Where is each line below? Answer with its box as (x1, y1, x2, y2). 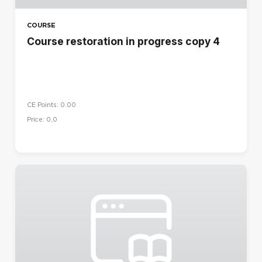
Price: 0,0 (27, 115, 57, 123)
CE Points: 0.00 (27, 101, 76, 109)
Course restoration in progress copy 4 (27, 35, 220, 47)
